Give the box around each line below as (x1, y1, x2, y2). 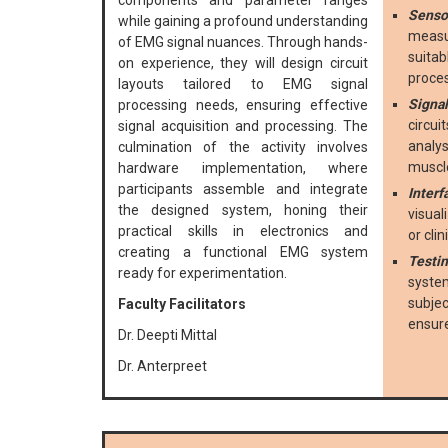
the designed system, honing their (118, 202, 368, 219)
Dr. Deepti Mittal (118, 327, 217, 344)
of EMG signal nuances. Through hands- (118, 34, 368, 51)
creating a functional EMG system (118, 244, 368, 261)
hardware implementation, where (118, 160, 368, 177)
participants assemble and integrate (118, 181, 368, 198)
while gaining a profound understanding (118, 13, 368, 30)
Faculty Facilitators (118, 296, 246, 313)
